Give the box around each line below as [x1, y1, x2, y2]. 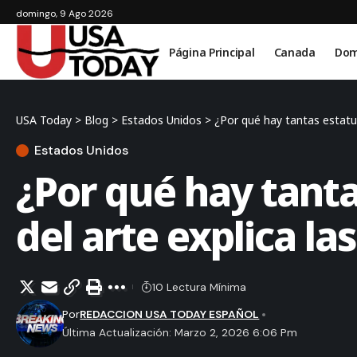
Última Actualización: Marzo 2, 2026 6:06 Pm [62, 325, 298, 340]
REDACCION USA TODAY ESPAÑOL [80, 307, 260, 322]
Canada [273, 44, 316, 60]
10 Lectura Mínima [152, 279, 246, 294]
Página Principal [169, 44, 255, 60]
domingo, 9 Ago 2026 [16, 7, 113, 20]
